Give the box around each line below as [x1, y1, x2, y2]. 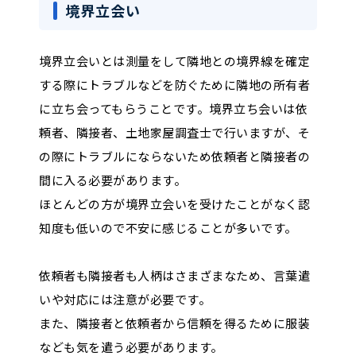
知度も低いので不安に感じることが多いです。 [39, 219, 297, 236]
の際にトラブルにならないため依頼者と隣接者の [39, 147, 310, 164]
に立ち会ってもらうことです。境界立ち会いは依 [39, 99, 308, 117]
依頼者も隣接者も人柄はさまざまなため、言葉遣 [39, 266, 310, 284]
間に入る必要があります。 [39, 171, 186, 188]
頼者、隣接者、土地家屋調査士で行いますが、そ [39, 123, 310, 141]
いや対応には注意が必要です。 [39, 290, 211, 308]
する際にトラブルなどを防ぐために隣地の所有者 [39, 75, 310, 93]
